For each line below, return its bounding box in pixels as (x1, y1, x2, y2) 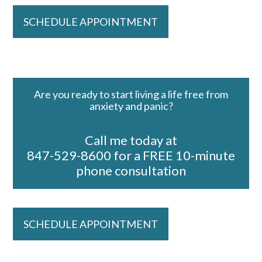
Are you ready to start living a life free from (34, 87, 228, 101)
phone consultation (76, 162, 186, 178)
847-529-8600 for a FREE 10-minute (27, 147, 235, 163)
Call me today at (85, 132, 177, 148)
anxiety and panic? (89, 99, 173, 112)
